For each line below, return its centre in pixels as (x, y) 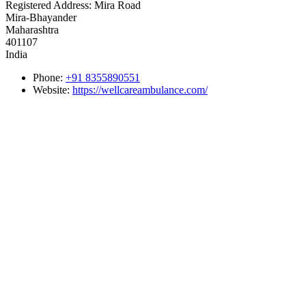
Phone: (49, 77)
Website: (53, 89)
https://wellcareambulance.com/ (140, 89)
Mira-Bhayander (41, 17)
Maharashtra (32, 29)
